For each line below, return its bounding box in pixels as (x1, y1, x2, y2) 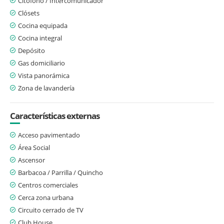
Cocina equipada (18, 20, 67, 30)
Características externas (10, 109, 99, 121)
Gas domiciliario (18, 58, 65, 67)
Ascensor (18, 155, 45, 164)
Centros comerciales (18, 180, 78, 189)
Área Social (18, 142, 50, 152)
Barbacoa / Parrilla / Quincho (18, 167, 103, 177)
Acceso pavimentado (18, 130, 80, 139)
